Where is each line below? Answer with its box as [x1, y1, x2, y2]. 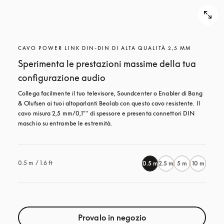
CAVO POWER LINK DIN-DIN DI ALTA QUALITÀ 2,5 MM [18, 45, 191, 51]
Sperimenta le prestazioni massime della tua [18, 58, 196, 69]
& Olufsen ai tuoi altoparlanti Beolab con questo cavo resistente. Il [18, 99, 200, 107]
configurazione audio [18, 72, 105, 83]
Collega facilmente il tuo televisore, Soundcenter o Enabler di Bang [18, 89, 202, 97]
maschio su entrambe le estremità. [18, 119, 112, 127]
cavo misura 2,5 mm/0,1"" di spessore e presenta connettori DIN [18, 109, 195, 117]
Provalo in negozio [78, 212, 146, 222]
